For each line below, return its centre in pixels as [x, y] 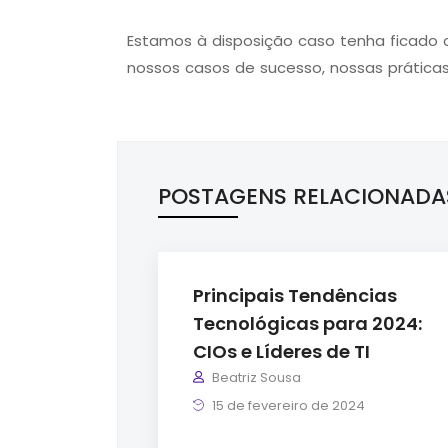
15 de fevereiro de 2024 [287, 405]
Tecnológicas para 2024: [307, 323]
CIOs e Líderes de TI [283, 351]
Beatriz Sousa [256, 377]
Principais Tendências [295, 295]
